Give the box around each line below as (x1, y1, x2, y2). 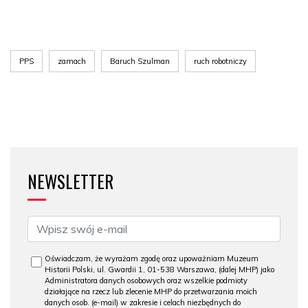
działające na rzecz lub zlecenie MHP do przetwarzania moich (45, 286, 257, 296)
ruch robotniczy (194, 56, 247, 66)
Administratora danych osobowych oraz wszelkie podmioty (45, 275, 247, 285)
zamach (58, 56, 86, 66)
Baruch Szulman (110, 56, 170, 66)
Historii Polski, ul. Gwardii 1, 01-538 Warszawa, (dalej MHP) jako (45, 264, 274, 274)
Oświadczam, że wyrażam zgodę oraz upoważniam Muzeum (45, 253, 258, 263)
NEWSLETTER (27, 168, 113, 194)
